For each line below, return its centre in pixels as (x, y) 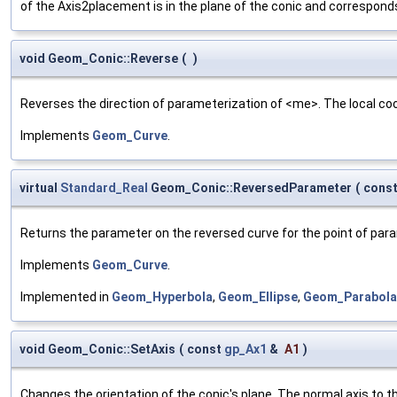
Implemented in (66, 297)
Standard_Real (104, 188)
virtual (40, 188)
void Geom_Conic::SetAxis (97, 349)
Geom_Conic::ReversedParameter (250, 188)
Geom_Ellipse (258, 297)
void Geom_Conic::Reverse (99, 58)
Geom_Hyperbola (162, 297)
